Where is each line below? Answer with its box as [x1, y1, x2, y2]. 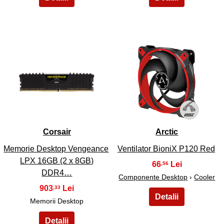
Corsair [42, 127, 71, 136]
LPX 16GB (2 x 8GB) [20, 156, 94, 165]
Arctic [155, 127, 178, 136]
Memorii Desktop [30, 196, 84, 205]
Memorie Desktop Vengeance [3, 144, 109, 153]
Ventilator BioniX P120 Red [117, 144, 215, 153]
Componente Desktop [118, 172, 188, 181]
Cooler [194, 172, 215, 181]
